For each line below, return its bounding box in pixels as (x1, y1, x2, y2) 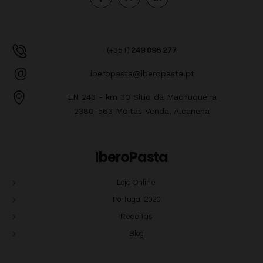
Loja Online (117, 178, 156, 187)
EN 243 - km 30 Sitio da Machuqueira (67, 92, 217, 102)
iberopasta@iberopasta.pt (90, 69, 194, 79)
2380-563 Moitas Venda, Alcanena (74, 106, 210, 116)
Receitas (120, 213, 153, 221)
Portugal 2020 (112, 195, 160, 204)
